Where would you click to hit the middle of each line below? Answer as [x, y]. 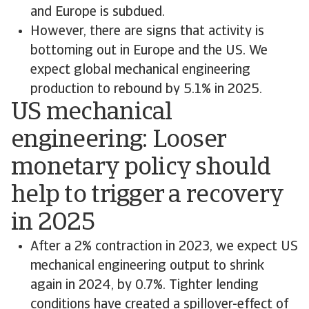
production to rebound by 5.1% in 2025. [146, 90]
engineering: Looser [119, 141]
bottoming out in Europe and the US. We [149, 51]
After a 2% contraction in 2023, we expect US [164, 247]
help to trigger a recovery [147, 196]
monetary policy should [141, 168]
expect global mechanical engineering [140, 70]
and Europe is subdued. [98, 12]
